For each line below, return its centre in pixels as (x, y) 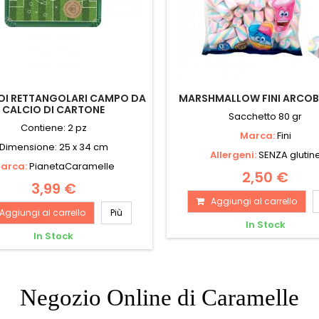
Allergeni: (234, 155)
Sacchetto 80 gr (266, 116)
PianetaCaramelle (72, 166)
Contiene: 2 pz (53, 127)
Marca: (258, 135)
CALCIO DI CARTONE (54, 109)
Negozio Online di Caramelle (159, 297)
